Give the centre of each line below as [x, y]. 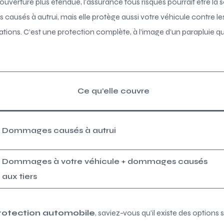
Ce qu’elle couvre [113, 90]
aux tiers [19, 176]
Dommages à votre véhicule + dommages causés [105, 161]
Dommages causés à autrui [59, 130]
